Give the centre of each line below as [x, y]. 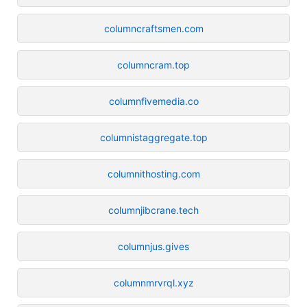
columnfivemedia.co [153, 101]
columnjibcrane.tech [153, 210]
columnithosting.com [153, 173]
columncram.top [153, 64]
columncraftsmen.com [153, 28]
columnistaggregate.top [153, 137]
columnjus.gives [153, 246]
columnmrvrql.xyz [153, 282]
